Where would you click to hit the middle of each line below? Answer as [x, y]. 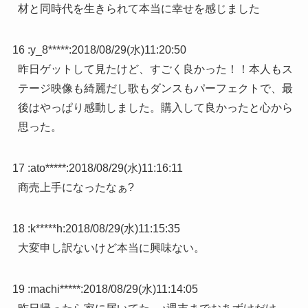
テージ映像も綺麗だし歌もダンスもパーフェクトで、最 [155, 88]
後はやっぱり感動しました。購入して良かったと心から [155, 107]
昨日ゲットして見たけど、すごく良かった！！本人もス [155, 69]
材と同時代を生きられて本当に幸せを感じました [139, 8]
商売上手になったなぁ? [76, 187]
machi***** [55, 289]
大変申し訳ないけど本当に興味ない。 [111, 247]
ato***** [48, 168]
